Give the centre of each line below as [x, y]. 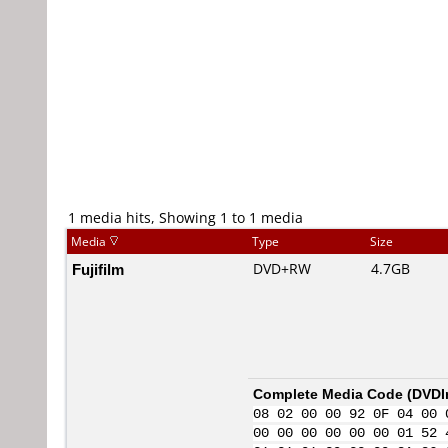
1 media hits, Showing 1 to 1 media [185, 217]
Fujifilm [98, 269]
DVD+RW [282, 268]
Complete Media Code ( [332, 393]
